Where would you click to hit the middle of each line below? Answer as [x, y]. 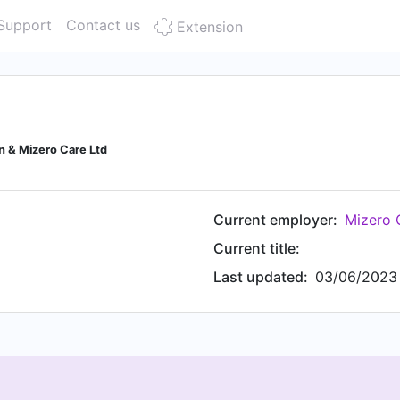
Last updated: [261, 277]
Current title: [257, 248]
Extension [208, 27]
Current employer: [275, 220]
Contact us [103, 25]
